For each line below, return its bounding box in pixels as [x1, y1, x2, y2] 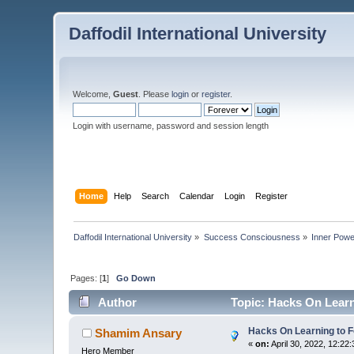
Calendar [179, 190, 214, 201]
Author [97, 296, 137, 310]
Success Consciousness [203, 232, 300, 242]
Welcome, [73, 89, 114, 99]
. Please [138, 89, 172, 99]
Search [141, 190, 169, 201]
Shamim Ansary [94, 326, 182, 341]
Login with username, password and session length [73, 121, 269, 130]
